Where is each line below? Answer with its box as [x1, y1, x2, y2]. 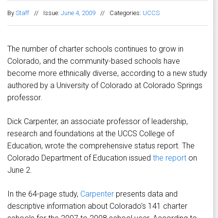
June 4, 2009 [61, 9, 95, 17]
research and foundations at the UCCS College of [7, 129, 174, 139]
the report [153, 153, 186, 163]
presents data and [114, 189, 178, 199]
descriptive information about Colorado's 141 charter [7, 201, 187, 211]
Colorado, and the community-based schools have [7, 56, 180, 66]
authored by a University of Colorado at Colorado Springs [7, 81, 202, 91]
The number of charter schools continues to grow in [7, 44, 183, 54]
